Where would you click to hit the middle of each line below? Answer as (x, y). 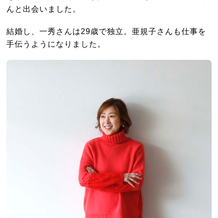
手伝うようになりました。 (56, 44)
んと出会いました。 (44, 9)
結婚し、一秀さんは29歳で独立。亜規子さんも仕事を (107, 31)
